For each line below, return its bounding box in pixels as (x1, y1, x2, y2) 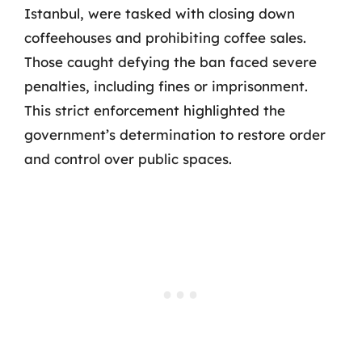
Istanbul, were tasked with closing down (24, 4, 295, 22)
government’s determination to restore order (24, 125, 326, 143)
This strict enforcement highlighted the (24, 101, 285, 119)
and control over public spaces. (24, 149, 232, 167)
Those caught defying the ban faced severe (24, 53, 317, 70)
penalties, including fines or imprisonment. (24, 77, 308, 95)
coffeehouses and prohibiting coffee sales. (24, 28, 306, 46)
